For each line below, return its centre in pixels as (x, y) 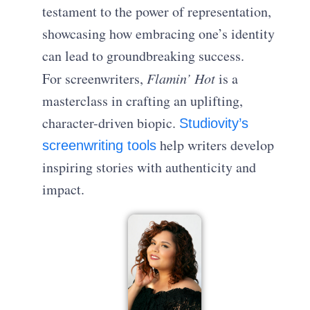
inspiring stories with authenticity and (149, 167)
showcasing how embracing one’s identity (159, 33)
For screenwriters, (95, 78)
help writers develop (216, 145)
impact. (64, 189)
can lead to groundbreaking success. (144, 55)
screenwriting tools (100, 145)
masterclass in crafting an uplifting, (143, 100)
